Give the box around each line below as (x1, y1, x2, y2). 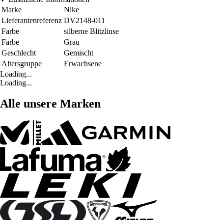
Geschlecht (1, 49, 36, 57)
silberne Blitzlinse (64, 27, 119, 36)
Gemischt (64, 49, 93, 57)
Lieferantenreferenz (1, 16, 62, 25)
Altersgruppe (1, 59, 42, 68)
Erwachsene (64, 59, 102, 68)
